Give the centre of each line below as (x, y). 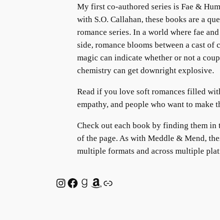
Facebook (89, 182)
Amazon (110, 182)
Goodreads (104, 182)
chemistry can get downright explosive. (145, 70)
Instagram (78, 182)
